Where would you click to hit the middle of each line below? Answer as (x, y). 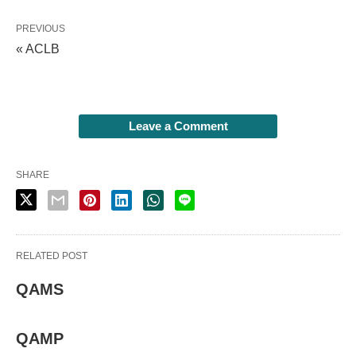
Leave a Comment (178, 126)
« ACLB (38, 49)
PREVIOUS (41, 29)
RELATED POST (52, 256)
